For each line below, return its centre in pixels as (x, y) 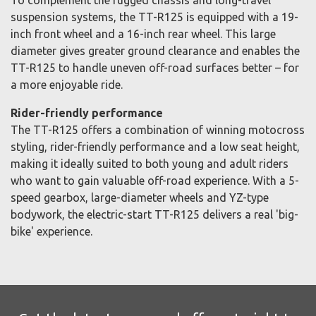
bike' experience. (51, 232)
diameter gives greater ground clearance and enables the (155, 51)
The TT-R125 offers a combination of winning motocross (158, 130)
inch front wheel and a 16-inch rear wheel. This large (143, 34)
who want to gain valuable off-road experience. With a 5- (155, 181)
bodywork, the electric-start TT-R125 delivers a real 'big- (154, 215)
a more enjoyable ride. (67, 85)
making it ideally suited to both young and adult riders (150, 164)
